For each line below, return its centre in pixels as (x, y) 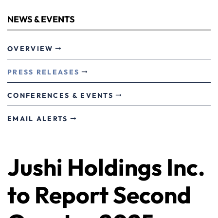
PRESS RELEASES (44, 72)
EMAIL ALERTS (38, 119)
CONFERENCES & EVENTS (60, 95)
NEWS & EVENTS (41, 19)
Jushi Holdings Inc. (106, 167)
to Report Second (99, 195)
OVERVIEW (30, 49)
